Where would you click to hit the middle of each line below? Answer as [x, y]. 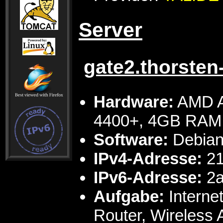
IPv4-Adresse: [148, 159]
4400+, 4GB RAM [158, 121]
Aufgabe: [129, 197]
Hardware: [134, 102]
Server [111, 30]
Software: [131, 140]
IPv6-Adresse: [148, 178]
